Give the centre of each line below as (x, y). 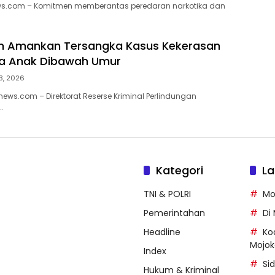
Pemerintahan (174, 213)
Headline (162, 232)
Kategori (180, 171)
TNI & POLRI (167, 194)
